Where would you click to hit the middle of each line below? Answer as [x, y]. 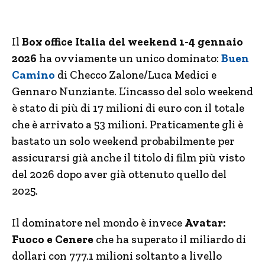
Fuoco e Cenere [53, 239]
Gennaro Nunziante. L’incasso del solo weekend [132, 91]
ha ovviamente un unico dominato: [128, 58]
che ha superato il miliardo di [170, 239]
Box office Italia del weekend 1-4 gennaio [132, 42]
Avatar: [205, 223]
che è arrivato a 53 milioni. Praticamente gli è [127, 125]
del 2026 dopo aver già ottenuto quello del [119, 174]
